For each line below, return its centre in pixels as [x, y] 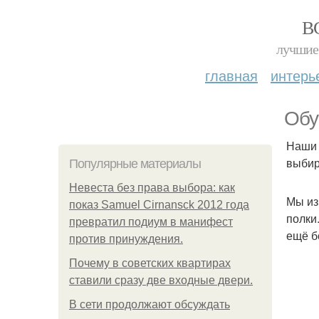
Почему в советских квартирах [150, 263]
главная [231, 75]
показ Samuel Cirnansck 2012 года [159, 205]
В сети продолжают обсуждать [150, 304]
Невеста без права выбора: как [152, 188]
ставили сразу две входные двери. [161, 280]
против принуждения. [126, 239]
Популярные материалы [135, 164]
